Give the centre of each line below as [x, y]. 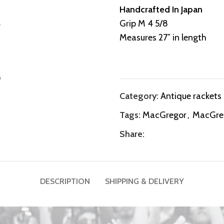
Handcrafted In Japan [161, 9]
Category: [139, 96]
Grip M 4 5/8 [144, 23]
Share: [132, 134]
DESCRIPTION [65, 181]
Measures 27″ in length [163, 37]
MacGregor [164, 115]
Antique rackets [191, 96]
